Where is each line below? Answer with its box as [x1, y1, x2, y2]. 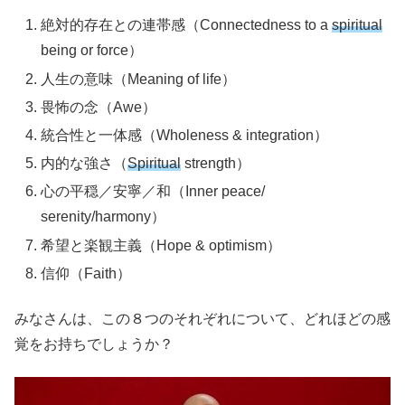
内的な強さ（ [41, 155, 128, 172]
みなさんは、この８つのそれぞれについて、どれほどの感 [14, 311, 391, 327]
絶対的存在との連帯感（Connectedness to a [41, 17, 333, 33]
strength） [181, 155, 251, 172]
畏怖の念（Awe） [41, 99, 157, 115]
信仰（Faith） [41, 265, 132, 281]
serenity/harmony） [41, 209, 166, 225]
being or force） [41, 42, 144, 59]
